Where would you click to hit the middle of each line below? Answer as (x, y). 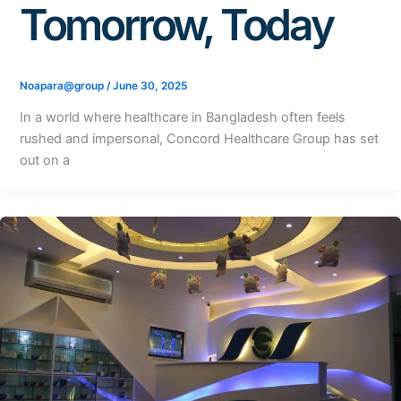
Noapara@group (63, 86)
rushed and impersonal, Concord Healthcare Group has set (199, 139)
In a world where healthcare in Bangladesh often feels (182, 118)
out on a (44, 161)
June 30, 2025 (149, 86)
